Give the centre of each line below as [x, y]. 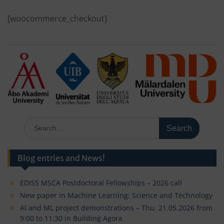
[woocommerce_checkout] [57, 19]
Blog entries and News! [61, 158]
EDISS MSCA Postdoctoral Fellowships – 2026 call [101, 182]
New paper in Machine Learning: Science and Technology [117, 195]
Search [35, 122]
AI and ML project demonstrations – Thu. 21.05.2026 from [116, 207]
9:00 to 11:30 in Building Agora [71, 218]
